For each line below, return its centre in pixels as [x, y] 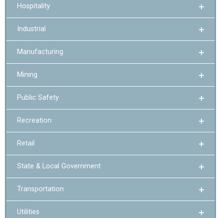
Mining [27, 75]
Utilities [28, 212]
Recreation [34, 121]
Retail [26, 144]
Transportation [40, 189]
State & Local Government [59, 166]
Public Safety [38, 98]
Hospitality [34, 6]
